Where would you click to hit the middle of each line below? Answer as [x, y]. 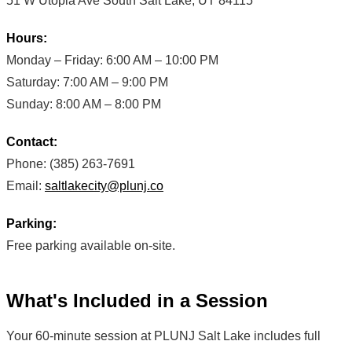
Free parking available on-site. [91, 246]
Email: [26, 186]
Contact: [32, 142]
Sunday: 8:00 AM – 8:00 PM [84, 104]
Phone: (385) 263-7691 [71, 164]
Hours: [27, 38]
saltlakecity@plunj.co [104, 186]
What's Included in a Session [137, 301]
